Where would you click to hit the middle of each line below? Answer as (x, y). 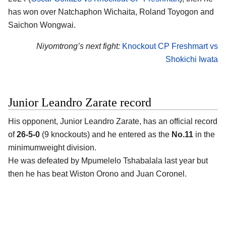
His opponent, (34, 121)
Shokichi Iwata (192, 59)
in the (204, 134)
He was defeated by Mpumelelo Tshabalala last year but (108, 160)
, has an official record (178, 121)
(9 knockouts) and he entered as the (106, 134)
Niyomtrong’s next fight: (78, 46)
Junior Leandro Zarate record (80, 102)
